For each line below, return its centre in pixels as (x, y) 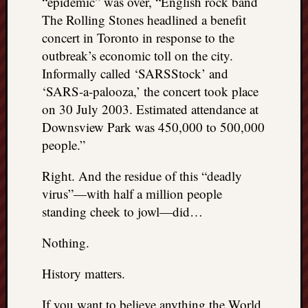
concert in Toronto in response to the (138, 37)
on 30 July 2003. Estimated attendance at (150, 109)
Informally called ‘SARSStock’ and (135, 73)
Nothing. (66, 242)
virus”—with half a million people (132, 193)
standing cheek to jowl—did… (122, 211)
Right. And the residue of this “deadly (142, 175)
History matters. (84, 273)
